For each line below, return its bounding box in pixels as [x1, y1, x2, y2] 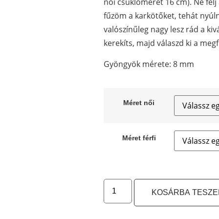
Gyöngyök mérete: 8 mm [104, 59, 194, 69]
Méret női [123, 99, 154, 107]
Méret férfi [122, 134, 156, 142]
